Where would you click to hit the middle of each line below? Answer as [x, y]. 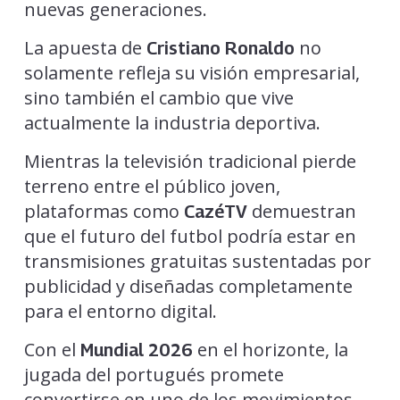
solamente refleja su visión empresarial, [192, 73]
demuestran [301, 212]
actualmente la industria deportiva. [172, 123]
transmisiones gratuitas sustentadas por [197, 262]
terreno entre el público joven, [152, 187]
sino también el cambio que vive [158, 98]
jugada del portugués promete [154, 375]
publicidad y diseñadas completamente [188, 287]
